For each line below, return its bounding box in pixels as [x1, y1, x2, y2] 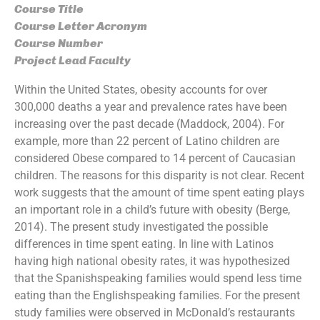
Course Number [14, 36, 103, 50]
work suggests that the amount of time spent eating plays [14, 185, 304, 199]
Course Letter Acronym [14, 19, 147, 33]
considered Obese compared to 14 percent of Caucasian [14, 151, 296, 165]
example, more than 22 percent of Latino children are [14, 134, 279, 148]
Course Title [14, 1, 84, 16]
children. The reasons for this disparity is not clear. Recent [14, 168, 304, 182]
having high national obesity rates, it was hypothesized [14, 254, 290, 268]
